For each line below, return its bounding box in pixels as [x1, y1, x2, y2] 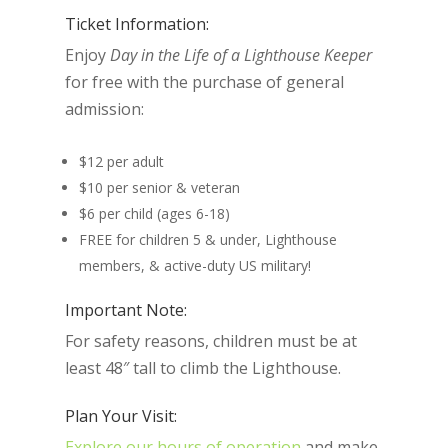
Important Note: [64, 299, 187, 321]
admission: [64, 98, 144, 120]
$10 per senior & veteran [78, 178, 240, 197]
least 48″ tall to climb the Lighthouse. [64, 357, 341, 379]
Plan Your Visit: [64, 405, 177, 427]
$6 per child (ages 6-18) [78, 204, 230, 223]
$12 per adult [78, 152, 164, 171]
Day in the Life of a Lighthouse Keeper [109, 44, 372, 66]
